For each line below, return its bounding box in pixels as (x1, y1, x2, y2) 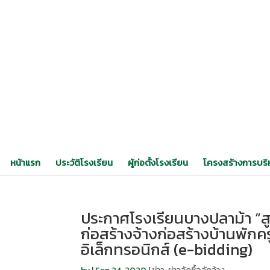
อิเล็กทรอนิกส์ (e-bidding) (81, 237, 253, 261)
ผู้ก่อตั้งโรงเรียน (128, 155, 188, 170)
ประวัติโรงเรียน (55, 155, 113, 170)
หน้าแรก (10, 155, 40, 170)
